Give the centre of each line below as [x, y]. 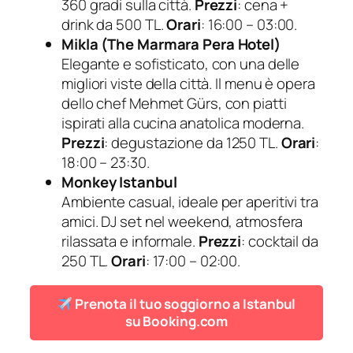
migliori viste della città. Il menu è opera [188, 83]
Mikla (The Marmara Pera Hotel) [171, 44]
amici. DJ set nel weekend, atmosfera [182, 221]
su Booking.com [176, 321]
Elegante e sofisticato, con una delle [181, 63]
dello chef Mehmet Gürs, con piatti [174, 103]
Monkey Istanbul [119, 182]
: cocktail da [280, 241]
